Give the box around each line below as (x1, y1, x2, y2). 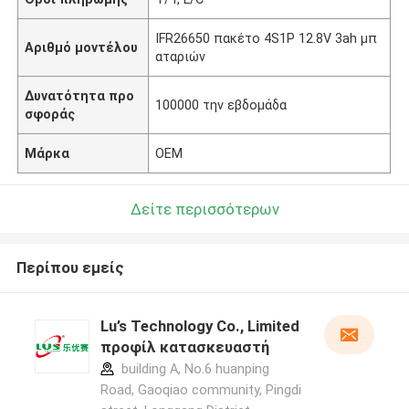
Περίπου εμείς (16, 258, 124, 278)
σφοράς (25, 106, 76, 121)
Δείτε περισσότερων (130, 199, 279, 218)
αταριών (155, 48, 206, 64)
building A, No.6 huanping (117, 362, 269, 377)
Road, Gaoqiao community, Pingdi (100, 383, 301, 398)
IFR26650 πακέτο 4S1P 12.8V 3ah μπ (155, 30, 378, 46)
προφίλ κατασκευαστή (100, 338, 269, 357)
